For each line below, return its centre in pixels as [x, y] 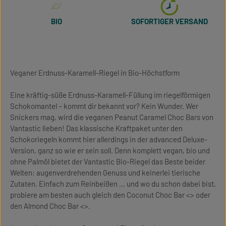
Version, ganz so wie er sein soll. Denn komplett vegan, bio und [110, 150]
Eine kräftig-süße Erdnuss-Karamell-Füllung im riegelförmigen [110, 95]
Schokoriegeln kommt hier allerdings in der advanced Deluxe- [109, 139]
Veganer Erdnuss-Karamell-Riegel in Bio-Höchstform [95, 73]
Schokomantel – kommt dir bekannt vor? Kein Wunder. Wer [104, 106]
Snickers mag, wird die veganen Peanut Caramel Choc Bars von [112, 117]
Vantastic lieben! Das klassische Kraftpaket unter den [96, 128]
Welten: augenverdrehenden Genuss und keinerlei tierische [105, 173]
